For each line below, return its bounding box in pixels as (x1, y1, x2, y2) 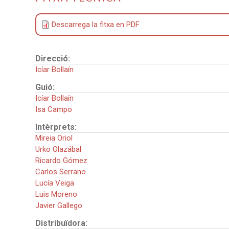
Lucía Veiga (35, 178, 75, 188)
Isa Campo (35, 105, 73, 114)
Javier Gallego (35, 201, 83, 211)
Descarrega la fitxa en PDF (52, 20, 140, 30)
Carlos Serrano (35, 167, 86, 177)
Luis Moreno (35, 190, 78, 199)
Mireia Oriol (35, 133, 73, 143)
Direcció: (35, 54, 73, 64)
